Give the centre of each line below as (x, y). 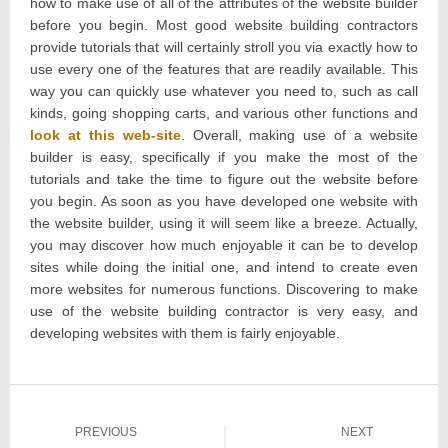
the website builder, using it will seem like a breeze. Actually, (224, 223)
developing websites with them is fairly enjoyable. (185, 333)
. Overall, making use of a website (299, 135)
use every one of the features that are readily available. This (224, 69)
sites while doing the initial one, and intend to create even (224, 267)
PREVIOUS (106, 432)
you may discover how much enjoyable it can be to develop (224, 245)
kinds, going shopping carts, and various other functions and (224, 113)
